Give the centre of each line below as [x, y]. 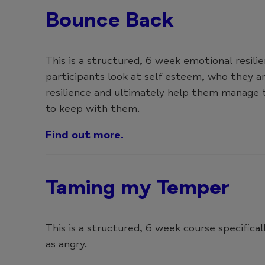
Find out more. [85, 135]
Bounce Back [110, 20]
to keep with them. [93, 108]
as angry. [66, 243]
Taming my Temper [138, 187]
